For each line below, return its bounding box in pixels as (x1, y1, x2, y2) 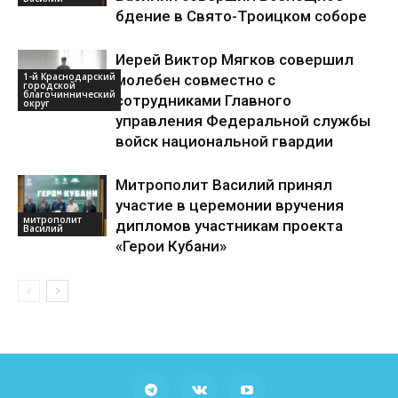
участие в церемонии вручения (115, 195, 344, 214)
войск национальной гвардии (115, 131, 333, 150)
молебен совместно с (115, 70, 275, 89)
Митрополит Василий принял (115, 175, 332, 194)
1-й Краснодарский (23, 69, 115, 83)
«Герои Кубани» (115, 236, 227, 255)
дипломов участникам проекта (115, 216, 343, 235)
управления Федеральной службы (115, 111, 370, 130)
